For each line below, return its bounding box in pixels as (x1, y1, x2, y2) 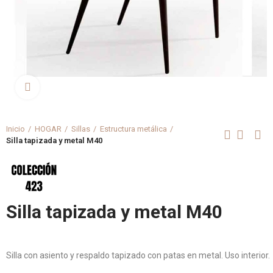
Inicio (6, 124, 25, 133)
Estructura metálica (100, 124, 167, 133)
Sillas (71, 124, 90, 133)
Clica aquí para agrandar (40, 82, 132, 92)
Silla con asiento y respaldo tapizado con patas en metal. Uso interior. (6, 250, 270, 260)
